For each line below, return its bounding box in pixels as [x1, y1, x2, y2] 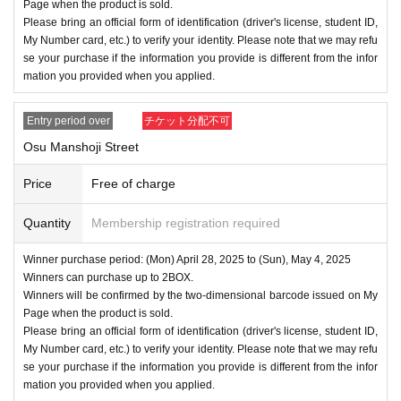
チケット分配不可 [144, 114, 230, 127]
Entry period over [26, 114, 110, 127]
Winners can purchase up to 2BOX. [23, 270, 193, 284]
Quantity [23, 215, 71, 230]
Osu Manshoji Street [23, 139, 139, 154]
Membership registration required [91, 215, 280, 230]
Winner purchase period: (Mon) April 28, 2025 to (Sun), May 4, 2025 [23, 252, 351, 266]
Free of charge [91, 175, 175, 191]
